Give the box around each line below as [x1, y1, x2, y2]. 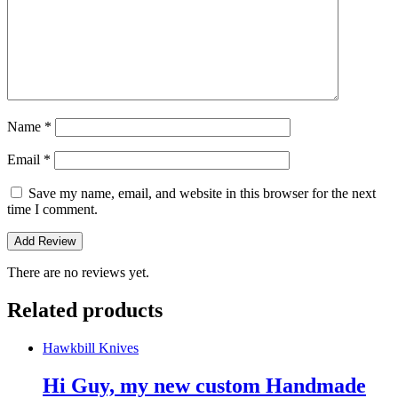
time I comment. [7, 202, 98, 218]
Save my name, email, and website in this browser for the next [28, 186, 376, 202]
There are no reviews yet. [7, 265, 149, 281]
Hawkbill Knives [43, 339, 139, 355]
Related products [7, 298, 163, 322]
